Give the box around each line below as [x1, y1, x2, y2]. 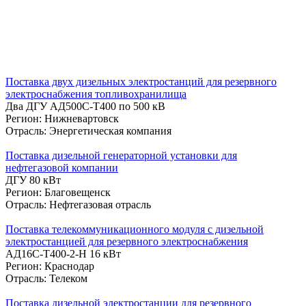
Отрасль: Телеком [5, 272, 87, 284]
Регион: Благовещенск [5, 186, 111, 198]
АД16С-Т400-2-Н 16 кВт [5, 247, 121, 260]
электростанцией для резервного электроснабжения [5, 235, 248, 247]
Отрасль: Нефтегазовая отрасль [5, 198, 151, 210]
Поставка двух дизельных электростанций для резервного [5, 75, 277, 87]
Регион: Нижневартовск [5, 112, 119, 124]
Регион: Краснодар [5, 260, 94, 272]
